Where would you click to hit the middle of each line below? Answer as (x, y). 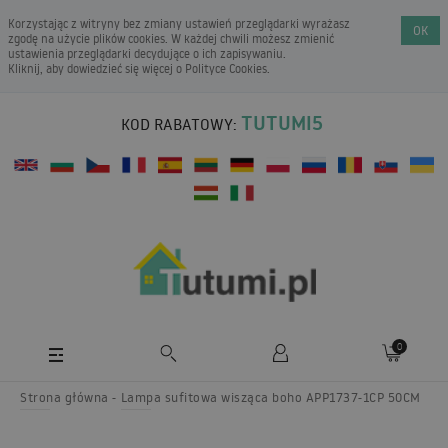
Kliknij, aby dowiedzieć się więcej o (96, 68)
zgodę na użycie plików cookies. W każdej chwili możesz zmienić (171, 38)
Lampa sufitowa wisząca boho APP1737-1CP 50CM (270, 396)
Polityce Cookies (226, 68)
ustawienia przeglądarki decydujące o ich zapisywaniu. (147, 53)
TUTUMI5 (282, 123)
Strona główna (64, 396)
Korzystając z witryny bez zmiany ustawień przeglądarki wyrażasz (179, 23)
